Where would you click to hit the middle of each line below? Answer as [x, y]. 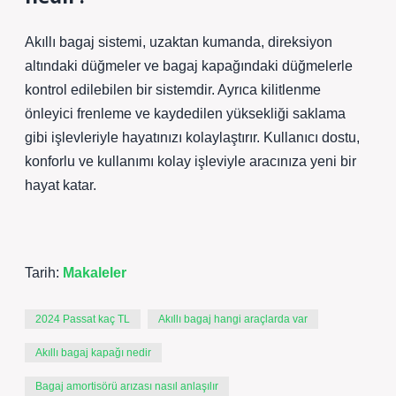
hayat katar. [61, 185]
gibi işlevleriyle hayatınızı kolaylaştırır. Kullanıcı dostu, [192, 137]
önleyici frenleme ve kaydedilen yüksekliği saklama [185, 114]
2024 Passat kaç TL [83, 319]
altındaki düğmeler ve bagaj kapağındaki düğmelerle [189, 66]
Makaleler [95, 273]
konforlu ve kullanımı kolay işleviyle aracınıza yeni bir [190, 161]
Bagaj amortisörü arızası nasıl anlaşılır [127, 386]
